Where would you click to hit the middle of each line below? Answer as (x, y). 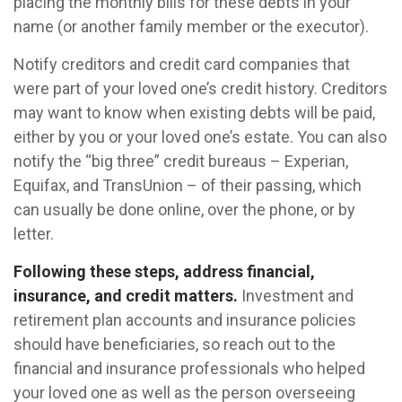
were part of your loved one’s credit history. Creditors (201, 88)
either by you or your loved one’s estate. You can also (200, 137)
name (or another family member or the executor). (191, 26)
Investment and (296, 296)
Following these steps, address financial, (164, 271)
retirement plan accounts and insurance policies (185, 320)
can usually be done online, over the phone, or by (184, 210)
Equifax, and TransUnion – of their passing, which (188, 185)
